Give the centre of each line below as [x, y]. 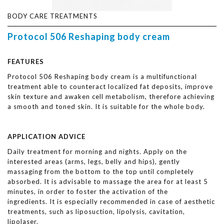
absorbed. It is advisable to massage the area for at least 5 [108, 181]
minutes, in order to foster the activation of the [88, 191]
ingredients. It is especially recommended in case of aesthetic [111, 201]
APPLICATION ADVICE [46, 136]
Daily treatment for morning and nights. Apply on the [97, 151]
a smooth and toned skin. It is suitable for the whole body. [106, 106]
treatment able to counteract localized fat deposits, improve [110, 86]
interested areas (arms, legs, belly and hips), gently [94, 161]
